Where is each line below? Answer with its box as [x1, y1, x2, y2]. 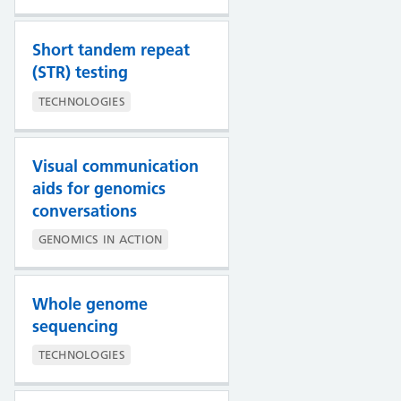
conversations [31, 200, 137, 221]
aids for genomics [31, 177, 166, 199]
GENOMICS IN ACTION [38, 231, 163, 246]
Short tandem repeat [31, 39, 190, 61]
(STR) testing [31, 62, 128, 83]
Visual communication [31, 155, 199, 176]
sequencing [31, 315, 118, 337]
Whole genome [31, 293, 148, 314]
